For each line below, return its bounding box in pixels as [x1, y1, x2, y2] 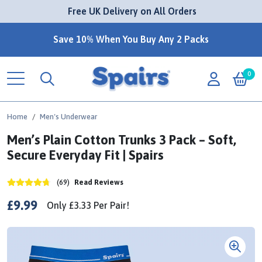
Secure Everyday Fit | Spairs [7, 147, 164, 163]
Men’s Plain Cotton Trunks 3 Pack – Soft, [7, 132, 236, 147]
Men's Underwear [40, 112, 97, 121]
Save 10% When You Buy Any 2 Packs [53, 34, 209, 44]
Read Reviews [74, 178, 123, 187]
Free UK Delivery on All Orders [68, 6, 196, 16]
